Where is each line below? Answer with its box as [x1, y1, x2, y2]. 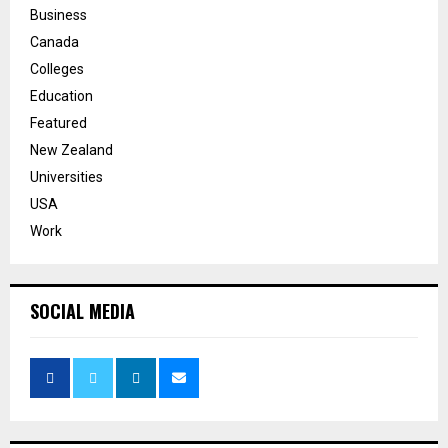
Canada [30, 33, 79, 50]
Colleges [30, 60, 84, 77]
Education [30, 87, 93, 104]
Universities [30, 168, 103, 185]
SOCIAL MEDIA [30, 297, 135, 324]
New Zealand [30, 141, 113, 158]
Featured [30, 114, 87, 131]
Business [30, 6, 87, 23]
